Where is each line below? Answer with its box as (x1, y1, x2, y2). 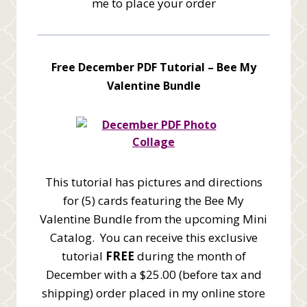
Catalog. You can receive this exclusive (49, 229, 258, 245)
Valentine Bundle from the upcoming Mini (40, 210, 267, 227)
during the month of (134, 247, 246, 264)
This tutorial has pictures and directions (45, 173, 262, 190)
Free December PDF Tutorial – (51, 59, 217, 75)
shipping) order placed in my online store (42, 284, 265, 301)
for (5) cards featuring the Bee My (63, 192, 244, 208)
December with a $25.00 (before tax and (45, 266, 262, 282)
